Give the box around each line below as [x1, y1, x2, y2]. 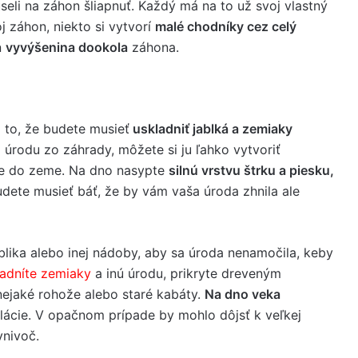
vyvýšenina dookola [6, 39, 128, 55]
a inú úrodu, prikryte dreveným [91, 265, 281, 281]
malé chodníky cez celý [155, 18, 296, 34]
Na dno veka [205, 285, 280, 302]
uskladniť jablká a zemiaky [129, 120, 292, 137]
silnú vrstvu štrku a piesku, [169, 161, 334, 178]
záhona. [128, 39, 179, 55]
